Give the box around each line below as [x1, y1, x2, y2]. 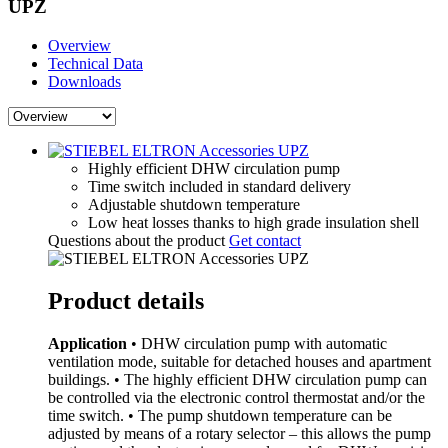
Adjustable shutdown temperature [88, 196, 300, 214]
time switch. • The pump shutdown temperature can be [48, 406, 392, 424]
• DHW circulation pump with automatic [127, 334, 387, 352]
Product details [48, 287, 204, 314]
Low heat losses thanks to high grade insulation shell [88, 214, 419, 232]
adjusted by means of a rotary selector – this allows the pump [48, 424, 431, 442]
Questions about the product [48, 232, 225, 250]
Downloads [48, 73, 121, 91]
